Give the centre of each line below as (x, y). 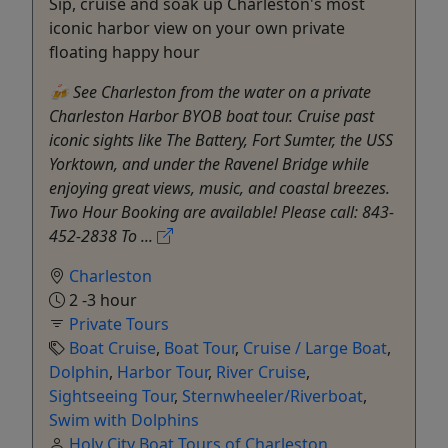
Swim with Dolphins (124, 419)
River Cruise (261, 371)
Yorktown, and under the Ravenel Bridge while (209, 163)
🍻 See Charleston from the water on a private (210, 91)
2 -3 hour (101, 299)
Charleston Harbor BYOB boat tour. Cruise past (211, 115)
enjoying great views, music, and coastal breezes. (219, 187)
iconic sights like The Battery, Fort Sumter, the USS (221, 139)
